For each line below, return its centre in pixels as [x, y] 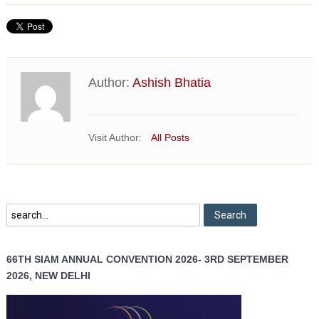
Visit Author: [115, 138]
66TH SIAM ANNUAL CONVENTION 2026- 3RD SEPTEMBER [147, 260]
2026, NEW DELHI [48, 276]
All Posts [170, 138]
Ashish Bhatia [171, 83]
